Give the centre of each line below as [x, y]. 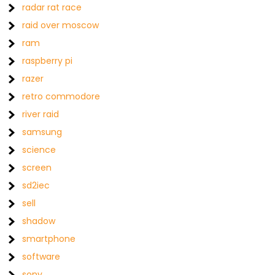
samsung [42, 132]
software [41, 257]
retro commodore [61, 96]
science [39, 150]
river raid [41, 114]
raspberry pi [48, 61]
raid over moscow [61, 25]
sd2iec [36, 185]
